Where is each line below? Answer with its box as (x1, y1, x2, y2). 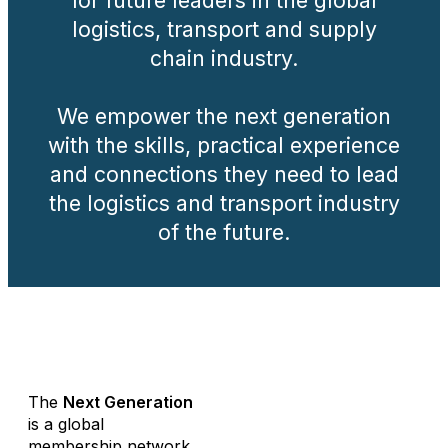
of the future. (157, 219, 291, 245)
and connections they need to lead (49, 161, 399, 187)
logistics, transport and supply (71, 16, 377, 42)
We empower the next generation (57, 103, 391, 129)
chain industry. (149, 45, 299, 71)
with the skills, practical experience (48, 132, 400, 158)
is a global (28, 414, 104, 434)
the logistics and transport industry (48, 190, 400, 216)
